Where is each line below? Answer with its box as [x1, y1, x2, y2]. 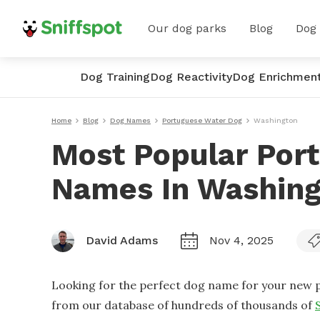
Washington [254, 116, 298, 124]
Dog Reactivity [150, 70, 232, 84]
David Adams [86, 234, 158, 247]
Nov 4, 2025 [209, 234, 274, 247]
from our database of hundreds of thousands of [51, 298, 312, 312]
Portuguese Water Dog [162, 116, 242, 124]
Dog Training [80, 70, 150, 84]
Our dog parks [148, 21, 226, 35]
